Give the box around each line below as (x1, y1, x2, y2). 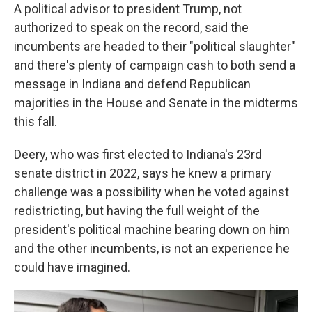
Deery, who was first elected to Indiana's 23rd (14, 147, 262, 162)
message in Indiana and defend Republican (14, 77, 251, 91)
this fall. (14, 114, 57, 129)
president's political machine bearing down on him (14, 222, 290, 237)
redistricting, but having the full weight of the (14, 203, 260, 218)
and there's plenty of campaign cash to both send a (14, 58, 295, 72)
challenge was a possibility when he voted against (14, 185, 289, 199)
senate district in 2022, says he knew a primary (14, 166, 272, 180)
